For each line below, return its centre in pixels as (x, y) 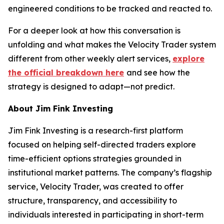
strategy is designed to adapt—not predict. (91, 86)
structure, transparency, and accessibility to (92, 200)
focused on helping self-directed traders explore (102, 144)
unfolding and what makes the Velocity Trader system (112, 44)
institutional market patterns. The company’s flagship (110, 172)
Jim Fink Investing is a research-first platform (95, 130)
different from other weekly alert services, (90, 58)
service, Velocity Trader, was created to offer (96, 186)
